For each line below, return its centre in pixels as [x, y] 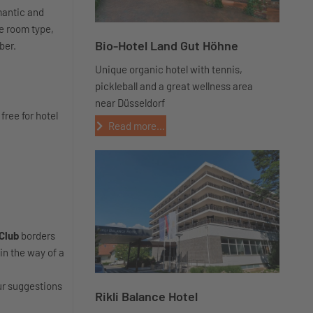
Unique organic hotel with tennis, [169, 69]
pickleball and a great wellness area [174, 86]
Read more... [136, 126]
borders [37, 235]
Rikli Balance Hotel [146, 296]
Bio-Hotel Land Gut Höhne [167, 45]
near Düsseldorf [130, 103]
